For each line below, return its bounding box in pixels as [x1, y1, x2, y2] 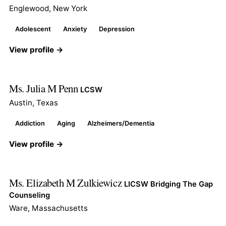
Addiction [15, 119, 45, 127]
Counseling [9, 190, 50, 200]
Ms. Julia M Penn [9, 81, 80, 95]
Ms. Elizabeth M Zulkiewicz [9, 175, 124, 190]
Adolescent [15, 25, 51, 33]
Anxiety [63, 25, 87, 33]
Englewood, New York [9, 3, 87, 13]
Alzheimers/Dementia [87, 119, 154, 127]
